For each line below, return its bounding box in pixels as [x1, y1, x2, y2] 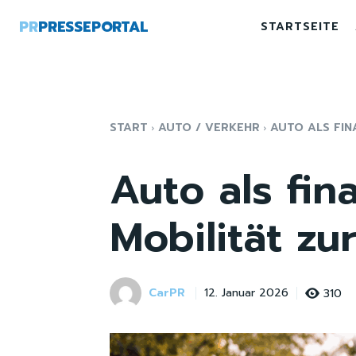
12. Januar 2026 [204, 284, 288, 302]
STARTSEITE [261, 18, 339, 35]
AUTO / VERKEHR [158, 119, 260, 137]
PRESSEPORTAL [38, 16, 148, 39]
